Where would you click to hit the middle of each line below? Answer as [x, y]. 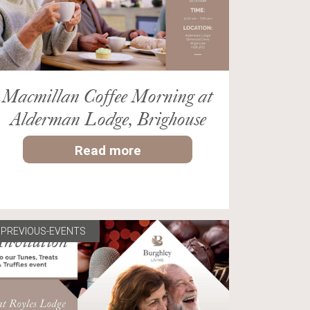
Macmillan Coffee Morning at [108, 96]
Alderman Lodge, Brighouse [108, 119]
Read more [108, 151]
